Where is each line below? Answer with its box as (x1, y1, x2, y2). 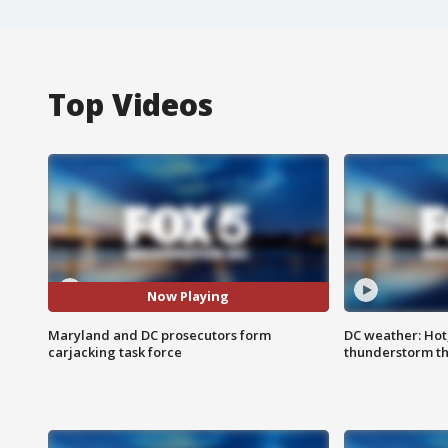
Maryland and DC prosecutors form (48, 325, 271, 344)
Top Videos (48, 83, 213, 125)
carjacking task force (48, 342, 182, 361)
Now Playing (147, 287, 230, 306)
